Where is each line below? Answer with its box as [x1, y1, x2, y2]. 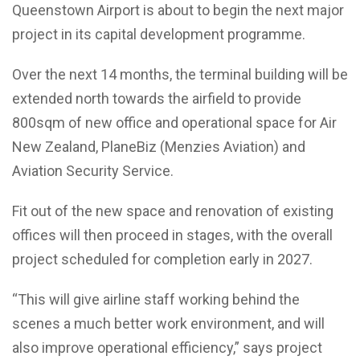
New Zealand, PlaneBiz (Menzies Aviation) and [12, 137, 305, 155]
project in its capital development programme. [12, 25, 305, 43]
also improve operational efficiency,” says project [12, 338, 322, 356]
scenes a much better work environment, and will [12, 314, 325, 332]
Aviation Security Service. [12, 162, 174, 179]
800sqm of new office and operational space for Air [12, 113, 337, 131]
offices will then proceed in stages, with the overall [12, 226, 333, 243]
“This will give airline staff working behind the [12, 290, 300, 308]
